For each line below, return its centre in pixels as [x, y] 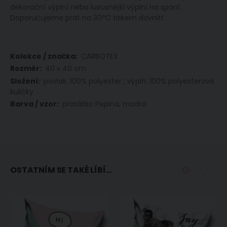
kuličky [22, 91]
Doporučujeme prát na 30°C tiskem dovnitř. [88, 17]
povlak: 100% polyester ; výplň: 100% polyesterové [129, 81]
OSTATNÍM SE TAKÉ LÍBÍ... [61, 170]
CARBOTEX [100, 56]
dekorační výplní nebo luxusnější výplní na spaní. [96, 7]
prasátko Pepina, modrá [104, 104]
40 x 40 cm [66, 69]
